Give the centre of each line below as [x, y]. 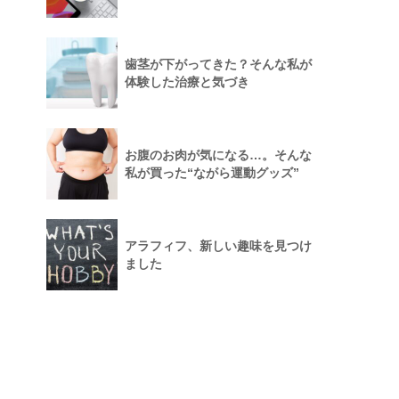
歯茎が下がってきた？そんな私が [218, 64]
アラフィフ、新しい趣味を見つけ [218, 245]
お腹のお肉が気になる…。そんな [218, 155]
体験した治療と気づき [187, 81]
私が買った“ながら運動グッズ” [212, 172]
